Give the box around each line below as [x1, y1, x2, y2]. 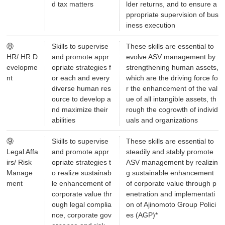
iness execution [126, 21, 175, 30]
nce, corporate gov [51, 211, 111, 219]
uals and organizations [126, 116, 198, 125]
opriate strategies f [51, 63, 111, 72]
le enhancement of [51, 179, 111, 188]
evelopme [7, 63, 38, 72]
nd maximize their [51, 105, 108, 114]
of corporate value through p [126, 179, 216, 188]
